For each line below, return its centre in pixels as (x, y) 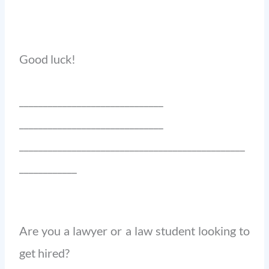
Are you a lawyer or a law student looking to (134, 230)
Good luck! (48, 59)
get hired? (45, 252)
